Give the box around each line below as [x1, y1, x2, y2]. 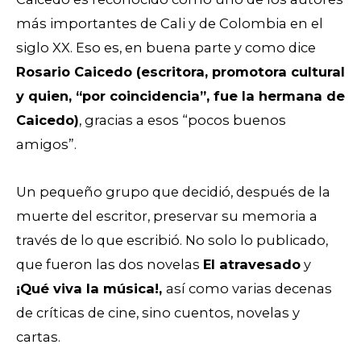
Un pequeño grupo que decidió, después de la [16, 183, 330, 200]
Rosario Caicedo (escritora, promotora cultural [16, 64, 345, 81]
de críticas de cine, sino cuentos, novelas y [16, 304, 300, 321]
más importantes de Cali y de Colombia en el [16, 15, 323, 32]
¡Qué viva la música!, [16, 280, 166, 297]
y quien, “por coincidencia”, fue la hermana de [16, 88, 345, 105]
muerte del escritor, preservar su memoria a [16, 207, 317, 224]
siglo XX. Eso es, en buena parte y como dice [16, 39, 316, 56]
